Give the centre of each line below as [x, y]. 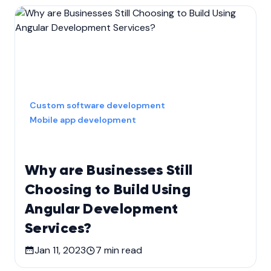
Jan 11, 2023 [60, 250]
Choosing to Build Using [108, 190]
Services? [58, 228]
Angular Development [102, 209]
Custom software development [97, 105]
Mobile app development [83, 119]
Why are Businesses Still [109, 170]
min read [122, 250]
